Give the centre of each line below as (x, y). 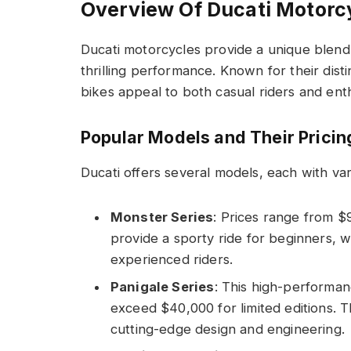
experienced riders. (172, 260)
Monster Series (162, 217)
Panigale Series (163, 286)
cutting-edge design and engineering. (228, 329)
